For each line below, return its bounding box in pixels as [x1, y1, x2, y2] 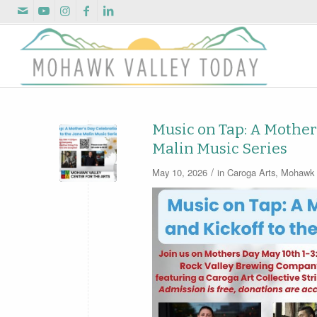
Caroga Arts [226, 166, 275, 179]
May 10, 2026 [151, 166, 207, 179]
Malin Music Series [151, 139, 287, 158]
